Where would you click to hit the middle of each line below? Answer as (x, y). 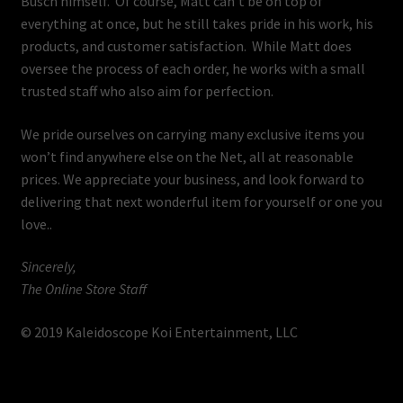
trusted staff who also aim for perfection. (147, 91)
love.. (36, 224)
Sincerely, (48, 267)
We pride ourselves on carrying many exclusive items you (192, 134)
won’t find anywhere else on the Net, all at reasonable (187, 156)
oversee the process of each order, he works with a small (193, 69)
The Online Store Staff (83, 289)
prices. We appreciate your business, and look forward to (192, 179)
